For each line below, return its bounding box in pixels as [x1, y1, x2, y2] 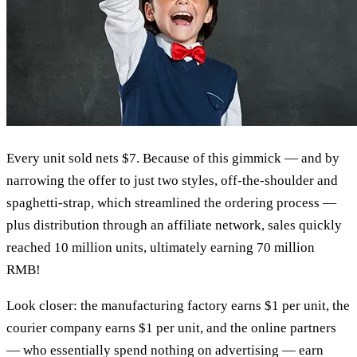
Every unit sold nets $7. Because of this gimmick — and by [6, 151, 339, 167]
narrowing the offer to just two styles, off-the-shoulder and [6, 173, 338, 189]
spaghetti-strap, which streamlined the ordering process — [6, 195, 336, 211]
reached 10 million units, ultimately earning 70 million [6, 240, 315, 256]
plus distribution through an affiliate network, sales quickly [6, 218, 342, 233]
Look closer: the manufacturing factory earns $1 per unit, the [6, 298, 350, 314]
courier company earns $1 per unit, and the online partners [6, 320, 336, 336]
